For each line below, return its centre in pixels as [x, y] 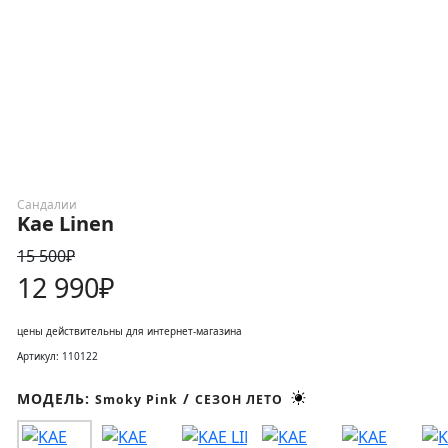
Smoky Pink [136, 399]
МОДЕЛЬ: [56, 398]
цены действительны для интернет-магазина [129, 331]
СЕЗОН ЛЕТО [239, 399]
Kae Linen [65, 223]
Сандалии [47, 204]
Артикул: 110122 [57, 356]
